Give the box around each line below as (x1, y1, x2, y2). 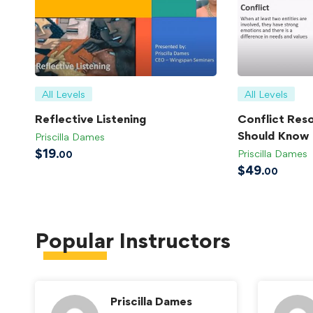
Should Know (238, 128, 309, 143)
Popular (35, 227, 114, 254)
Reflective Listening (35, 111, 147, 126)
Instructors (114, 227, 231, 254)
